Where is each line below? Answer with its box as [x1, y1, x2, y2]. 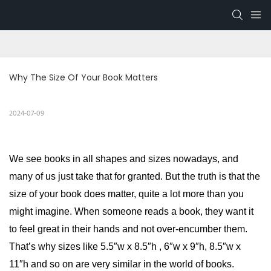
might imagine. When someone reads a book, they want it [9, 206, 253, 217]
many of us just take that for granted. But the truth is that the [9, 171, 260, 182]
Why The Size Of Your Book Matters [9, 71, 158, 84]
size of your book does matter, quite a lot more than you [9, 189, 244, 200]
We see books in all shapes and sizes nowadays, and [9, 154, 238, 165]
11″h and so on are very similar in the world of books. [9, 259, 234, 270]
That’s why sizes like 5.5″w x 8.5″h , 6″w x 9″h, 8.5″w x [9, 241, 241, 252]
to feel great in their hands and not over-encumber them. [9, 224, 247, 235]
